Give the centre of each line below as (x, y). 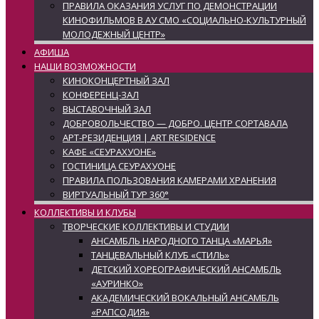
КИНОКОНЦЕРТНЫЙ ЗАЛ (116, 80)
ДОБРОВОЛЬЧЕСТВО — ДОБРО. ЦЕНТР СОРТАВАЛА (175, 123)
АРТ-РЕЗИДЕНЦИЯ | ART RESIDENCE (139, 137)
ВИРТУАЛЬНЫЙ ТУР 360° (116, 194)
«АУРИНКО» (117, 283)
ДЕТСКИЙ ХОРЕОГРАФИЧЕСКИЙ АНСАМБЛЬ (186, 269)
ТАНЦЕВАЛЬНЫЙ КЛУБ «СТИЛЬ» (160, 255)
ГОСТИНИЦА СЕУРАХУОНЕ (119, 166)
